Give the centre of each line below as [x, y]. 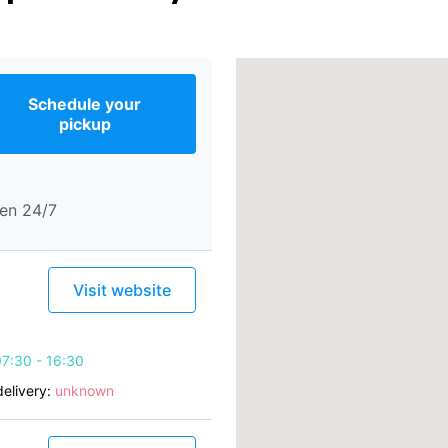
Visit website [122, 290]
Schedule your [84, 104]
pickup [84, 124]
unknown [84, 390]
